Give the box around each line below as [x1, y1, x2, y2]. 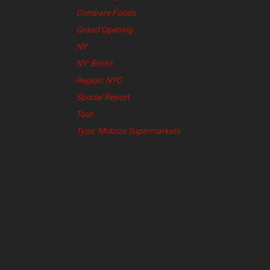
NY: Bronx [76, 58, 113, 69]
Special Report [76, 92, 130, 102]
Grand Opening [76, 25, 133, 35]
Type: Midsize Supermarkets [76, 126, 180, 136]
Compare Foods [76, 8, 136, 18]
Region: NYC [76, 75, 122, 86]
